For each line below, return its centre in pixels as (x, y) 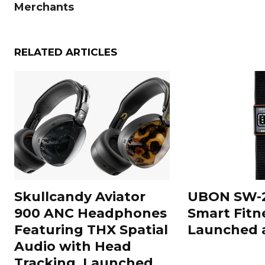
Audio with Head (73, 246)
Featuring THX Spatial (91, 230)
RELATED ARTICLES (66, 52)
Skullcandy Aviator (80, 196)
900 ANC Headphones (91, 213)
